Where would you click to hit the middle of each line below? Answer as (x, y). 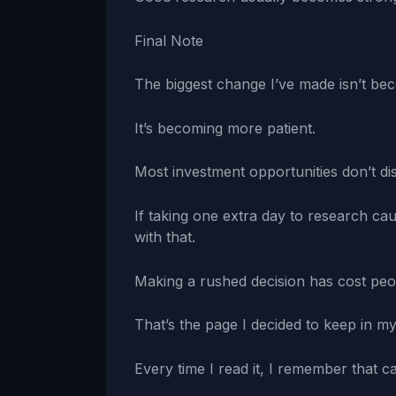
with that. (165, 236)
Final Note (169, 40)
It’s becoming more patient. (225, 128)
